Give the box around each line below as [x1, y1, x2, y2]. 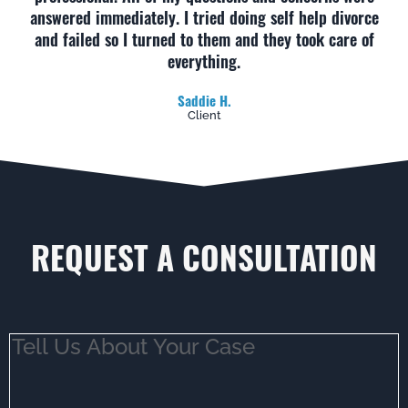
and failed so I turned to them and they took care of [34, 27, 374, 52]
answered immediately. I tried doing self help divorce [29, 5, 379, 30]
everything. [168, 49, 240, 74]
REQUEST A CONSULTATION [31, 233, 377, 281]
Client [187, 108, 221, 123]
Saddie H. [177, 90, 231, 111]
